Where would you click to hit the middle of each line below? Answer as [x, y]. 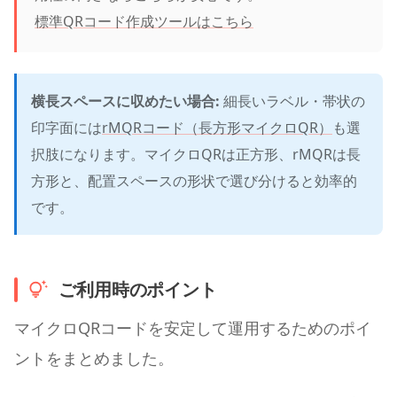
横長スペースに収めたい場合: [125, 101]
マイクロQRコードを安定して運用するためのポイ [193, 327]
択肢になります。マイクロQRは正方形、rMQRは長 [196, 154]
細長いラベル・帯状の [292, 101]
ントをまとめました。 [94, 357]
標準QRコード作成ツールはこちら [144, 21]
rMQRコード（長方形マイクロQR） [217, 127]
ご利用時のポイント [138, 290]
